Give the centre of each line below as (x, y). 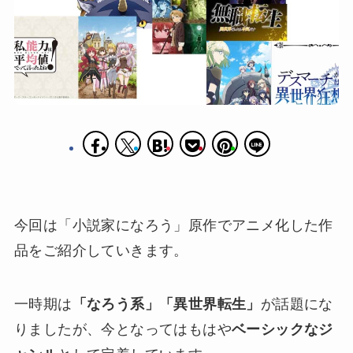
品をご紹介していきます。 (101, 251)
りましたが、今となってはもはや (123, 330)
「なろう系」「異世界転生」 (166, 305)
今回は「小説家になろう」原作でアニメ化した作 (173, 226)
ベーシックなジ (282, 330)
